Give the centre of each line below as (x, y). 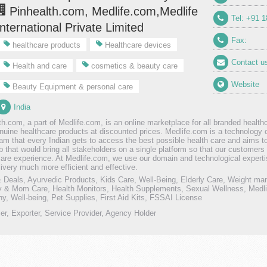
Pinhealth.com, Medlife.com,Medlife (102, 12)
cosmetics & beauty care (133, 66)
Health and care (38, 66)
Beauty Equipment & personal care (71, 87)
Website (245, 85)
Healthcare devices (136, 45)
